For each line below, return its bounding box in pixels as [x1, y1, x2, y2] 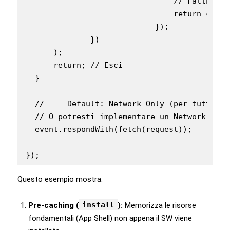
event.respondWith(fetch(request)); [26, 124, 192, 134]
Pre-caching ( [28, 200, 79, 210]
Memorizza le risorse [123, 200, 196, 210]
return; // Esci [26, 60, 123, 70]
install [82, 200, 114, 209]
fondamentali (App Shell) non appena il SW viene [28, 213, 192, 223]
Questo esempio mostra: [17, 174, 103, 184]
